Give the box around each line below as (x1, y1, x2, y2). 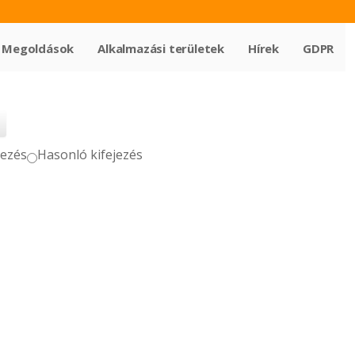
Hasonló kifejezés (37, 146, 143, 164)
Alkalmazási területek (97, 40, 224, 57)
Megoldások (2, 40, 74, 57)
